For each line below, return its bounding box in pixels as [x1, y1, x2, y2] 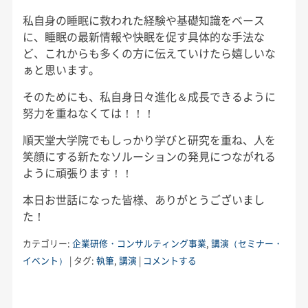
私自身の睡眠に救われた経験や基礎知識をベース [22, 11, 265, 28]
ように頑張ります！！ [22, 164, 133, 181]
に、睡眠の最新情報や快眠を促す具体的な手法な [22, 27, 265, 45]
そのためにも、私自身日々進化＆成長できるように [22, 87, 276, 104]
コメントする [142, 253, 197, 267]
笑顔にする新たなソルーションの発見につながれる [22, 147, 276, 164]
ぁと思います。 [22, 60, 100, 78]
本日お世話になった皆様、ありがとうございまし [22, 190, 265, 208]
